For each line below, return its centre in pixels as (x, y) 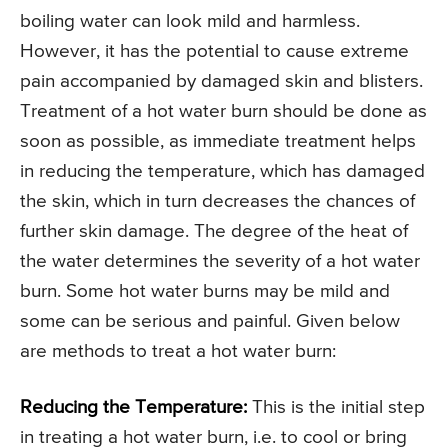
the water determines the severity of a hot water (220, 261)
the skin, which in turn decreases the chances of (217, 201)
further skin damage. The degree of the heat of (214, 231)
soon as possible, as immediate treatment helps (218, 141)
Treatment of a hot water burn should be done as (223, 111)
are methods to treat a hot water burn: (178, 351)
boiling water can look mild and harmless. (190, 21)
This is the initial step (336, 407)
